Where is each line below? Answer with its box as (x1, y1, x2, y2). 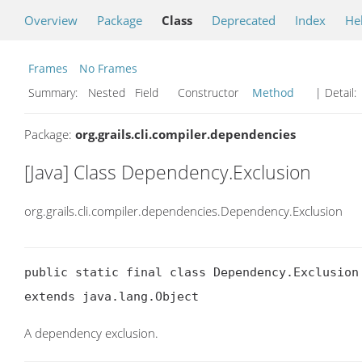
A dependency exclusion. (24, 325, 158, 342)
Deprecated (212, 12, 276, 28)
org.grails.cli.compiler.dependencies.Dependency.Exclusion (24, 202, 343, 219)
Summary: (28, 85, 81, 100)
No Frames (79, 61, 137, 76)
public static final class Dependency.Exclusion (24, 265, 359, 280)
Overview (24, 12, 78, 28)
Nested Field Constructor (85, 85, 248, 100)
